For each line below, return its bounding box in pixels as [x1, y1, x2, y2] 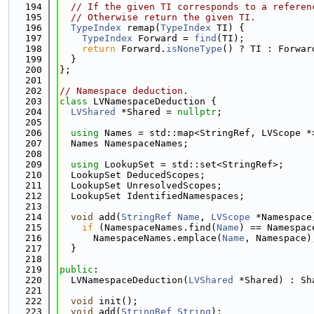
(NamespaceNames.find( [93, 222, 217, 233]
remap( [121, 22, 161, 33]
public [60, 264, 93, 275]
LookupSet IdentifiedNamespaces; [60, 191, 245, 201]
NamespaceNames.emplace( [60, 233, 222, 243]
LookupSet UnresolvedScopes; [60, 180, 222, 191]
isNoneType [166, 43, 222, 54]
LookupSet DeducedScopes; [60, 170, 205, 180]
